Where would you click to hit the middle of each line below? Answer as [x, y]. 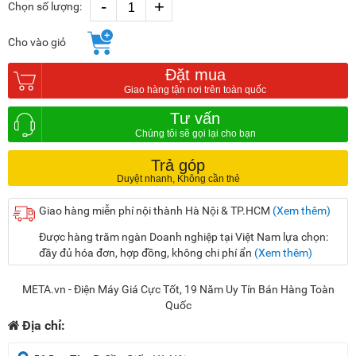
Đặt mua [195, 75]
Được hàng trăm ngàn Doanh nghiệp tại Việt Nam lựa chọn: [184, 237]
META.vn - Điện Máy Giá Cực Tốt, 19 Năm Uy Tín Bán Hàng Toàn [178, 290]
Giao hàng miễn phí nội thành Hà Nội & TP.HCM [156, 211]
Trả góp [178, 165]
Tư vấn [195, 119]
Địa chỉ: [44, 326]
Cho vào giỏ [37, 43]
